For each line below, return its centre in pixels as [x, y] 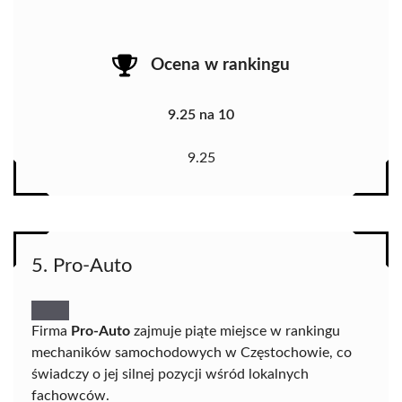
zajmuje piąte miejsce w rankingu [235, 331]
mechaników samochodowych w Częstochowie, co [192, 352]
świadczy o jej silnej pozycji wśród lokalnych [170, 374]
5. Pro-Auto [82, 265]
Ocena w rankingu [220, 66]
